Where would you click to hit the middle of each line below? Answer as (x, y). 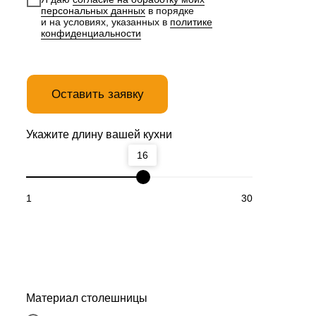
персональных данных (93, 11)
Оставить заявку (97, 94)
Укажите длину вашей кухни (99, 134)
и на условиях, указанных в (105, 22)
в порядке (170, 11)
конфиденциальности (91, 34)
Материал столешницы (87, 298)
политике (191, 22)
